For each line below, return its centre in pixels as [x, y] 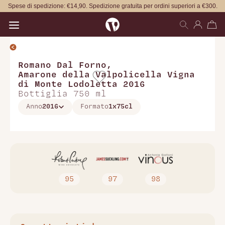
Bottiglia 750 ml [62, 94]
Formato [94, 107]
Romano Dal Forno [62, 66]
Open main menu [37, 17]
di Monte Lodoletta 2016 [82, 85]
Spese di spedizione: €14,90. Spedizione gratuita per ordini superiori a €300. [113, 6]
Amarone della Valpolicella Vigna [106, 75]
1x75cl [121, 107]
